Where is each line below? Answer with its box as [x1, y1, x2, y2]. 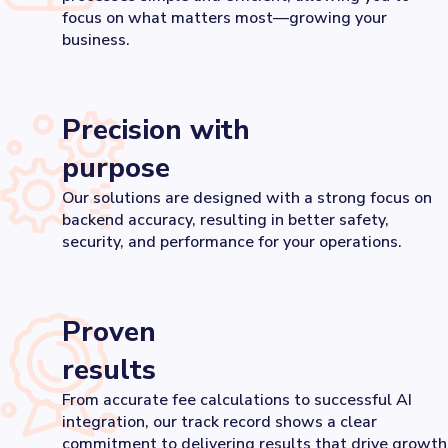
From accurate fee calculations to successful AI [62, 389, 412, 411]
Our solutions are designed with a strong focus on [62, 187, 432, 209]
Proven [62, 313, 156, 351]
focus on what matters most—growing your [62, 7, 387, 29]
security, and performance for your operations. [62, 231, 402, 253]
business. [62, 29, 130, 51]
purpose [62, 149, 170, 187]
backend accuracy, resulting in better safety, [62, 209, 389, 231]
